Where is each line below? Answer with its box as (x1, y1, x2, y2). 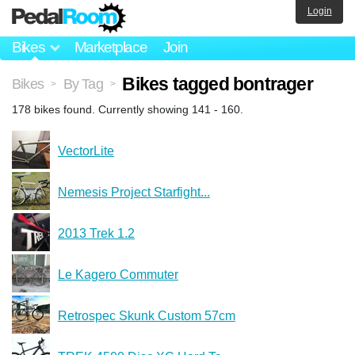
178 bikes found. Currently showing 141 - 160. (12, 102, 243, 116)
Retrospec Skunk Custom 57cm (58, 308, 235, 323)
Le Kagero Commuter (58, 267, 178, 281)
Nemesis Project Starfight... (58, 185, 210, 199)
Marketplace (74, 39, 147, 56)
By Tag (63, 75, 103, 92)
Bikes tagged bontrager (122, 73, 313, 94)
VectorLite (58, 143, 114, 158)
